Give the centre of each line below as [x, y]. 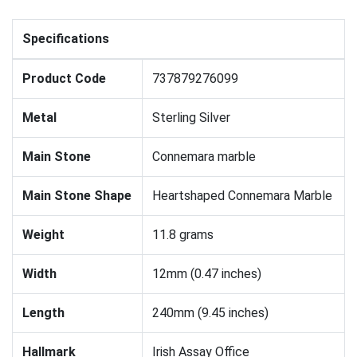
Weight [43, 234]
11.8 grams [183, 234]
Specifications [66, 38]
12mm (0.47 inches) [207, 273]
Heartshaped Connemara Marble [242, 195]
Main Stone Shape [77, 195]
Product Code [64, 78]
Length [43, 312]
